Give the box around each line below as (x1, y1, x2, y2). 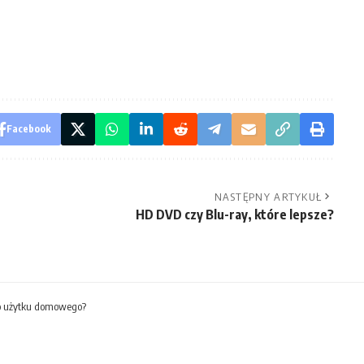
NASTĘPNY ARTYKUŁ (214, 189, 323, 203)
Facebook (6, 122, 51, 135)
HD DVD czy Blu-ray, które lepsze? (135, 206, 334, 223)
